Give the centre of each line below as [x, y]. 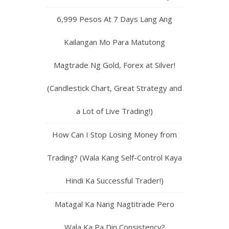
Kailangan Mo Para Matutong [114, 42]
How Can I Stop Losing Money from [114, 135]
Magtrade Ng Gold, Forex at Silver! [114, 65]
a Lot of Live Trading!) [114, 111]
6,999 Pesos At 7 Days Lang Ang [114, 19]
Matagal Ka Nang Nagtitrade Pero [114, 204]
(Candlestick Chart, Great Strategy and [114, 88]
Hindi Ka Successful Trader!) [114, 181]
